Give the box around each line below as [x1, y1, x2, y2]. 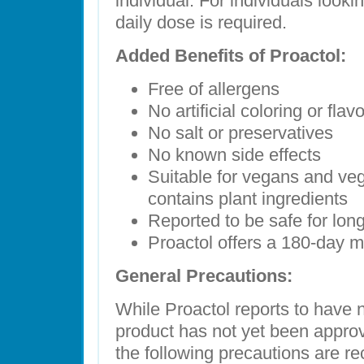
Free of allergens [148, 79, 279, 99]
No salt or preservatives [148, 123, 333, 143]
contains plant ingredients [148, 188, 348, 209]
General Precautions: [115, 266, 292, 286]
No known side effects [148, 145, 321, 165]
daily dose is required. [115, 12, 287, 32]
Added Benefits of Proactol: [115, 45, 346, 66]
